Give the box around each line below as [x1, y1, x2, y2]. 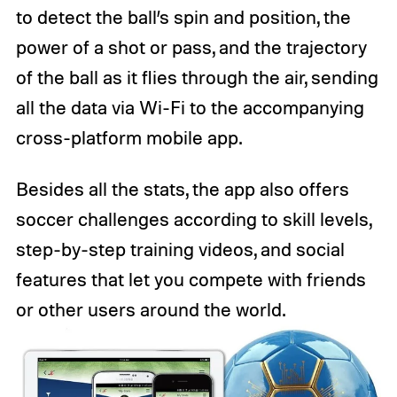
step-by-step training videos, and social [15, 237, 345, 261]
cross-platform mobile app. [15, 125, 242, 149]
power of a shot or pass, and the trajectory [15, 35, 367, 58]
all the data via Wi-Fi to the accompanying [15, 95, 364, 119]
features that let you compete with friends [15, 267, 366, 291]
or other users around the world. [15, 297, 285, 321]
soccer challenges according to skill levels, [15, 206, 371, 230]
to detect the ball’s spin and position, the [15, 4, 351, 28]
